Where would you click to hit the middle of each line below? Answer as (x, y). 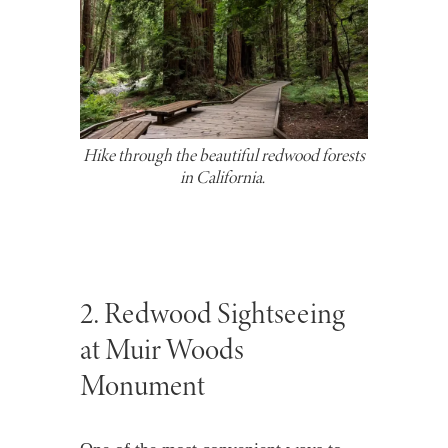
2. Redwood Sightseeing (212, 313)
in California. (224, 176)
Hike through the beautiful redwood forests (224, 154)
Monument (143, 385)
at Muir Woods (161, 349)
